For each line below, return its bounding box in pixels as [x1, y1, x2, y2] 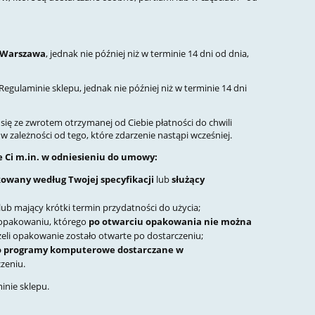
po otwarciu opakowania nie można [89, 215, 252, 229]
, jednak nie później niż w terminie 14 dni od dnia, [46, 47, 249, 60]
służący [172, 173, 205, 186]
